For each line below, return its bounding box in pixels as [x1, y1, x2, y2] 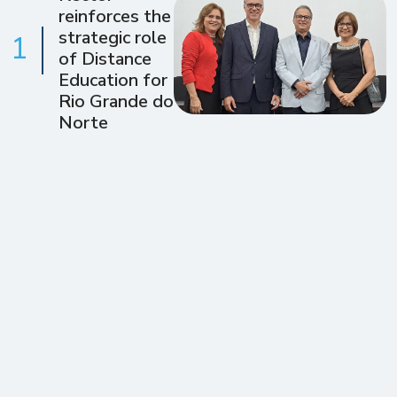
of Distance [58, 47, 152, 71]
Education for [58, 68, 167, 92]
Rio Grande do [58, 90, 174, 113]
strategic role [58, 26, 167, 50]
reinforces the [58, 4, 171, 28]
